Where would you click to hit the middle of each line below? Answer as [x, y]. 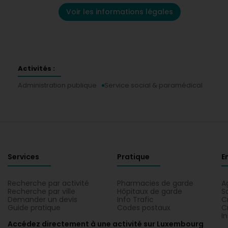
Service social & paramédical [153, 85]
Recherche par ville [41, 191]
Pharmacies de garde [155, 183]
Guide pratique [34, 208]
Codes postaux [144, 208]
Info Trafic [135, 199]
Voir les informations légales [120, 12]
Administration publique [57, 85]
